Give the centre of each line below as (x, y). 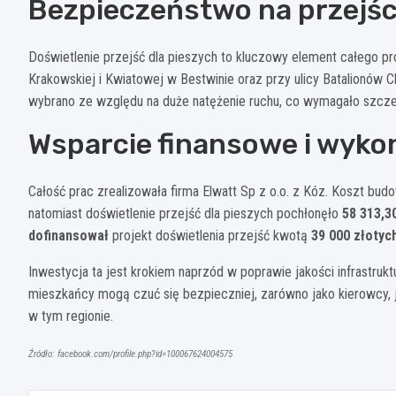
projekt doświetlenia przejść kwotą (210, 235)
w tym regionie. (71, 316)
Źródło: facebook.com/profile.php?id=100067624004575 (130, 354)
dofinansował (69, 235)
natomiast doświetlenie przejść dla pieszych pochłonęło (185, 213)
